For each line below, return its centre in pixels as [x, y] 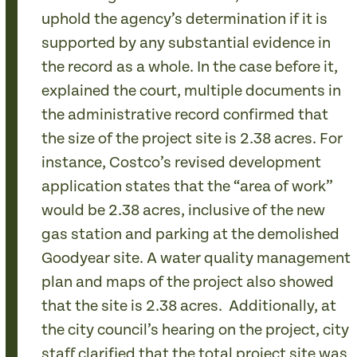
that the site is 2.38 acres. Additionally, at [189, 306]
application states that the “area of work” [188, 187]
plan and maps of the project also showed [188, 282]
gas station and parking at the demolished [191, 235]
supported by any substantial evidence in [186, 43]
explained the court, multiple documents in [192, 91]
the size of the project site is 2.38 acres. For [192, 139]
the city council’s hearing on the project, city [196, 330]
